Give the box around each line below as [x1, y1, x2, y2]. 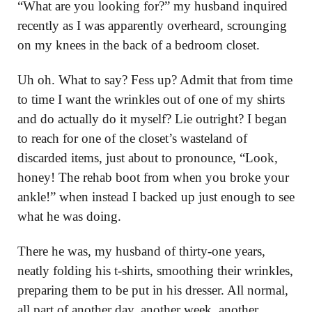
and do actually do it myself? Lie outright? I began [17, 111, 287, 126]
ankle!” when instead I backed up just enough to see [17, 189, 295, 204]
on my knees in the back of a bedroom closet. [17, 38, 260, 52]
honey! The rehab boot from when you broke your [17, 170, 289, 185]
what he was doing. [17, 209, 121, 224]
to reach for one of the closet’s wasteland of [17, 131, 247, 146]
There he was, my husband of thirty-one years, [17, 244, 265, 258]
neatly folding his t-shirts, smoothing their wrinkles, [17, 263, 293, 278]
